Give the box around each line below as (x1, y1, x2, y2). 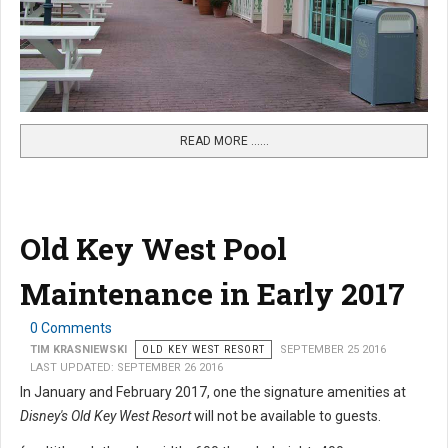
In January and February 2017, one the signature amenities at (20, 384, 406, 401)
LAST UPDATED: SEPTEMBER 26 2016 (30, 361, 223, 375)
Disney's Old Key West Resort (20, 408, 191, 425)
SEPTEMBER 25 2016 (280, 343, 386, 357)
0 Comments (30, 320, 112, 337)
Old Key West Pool (20, 229, 287, 269)
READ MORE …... (179, 134, 269, 149)
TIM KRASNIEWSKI (30, 343, 127, 357)
